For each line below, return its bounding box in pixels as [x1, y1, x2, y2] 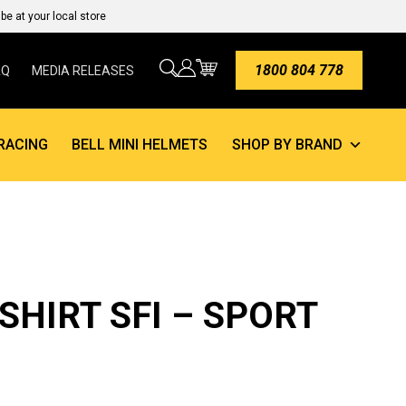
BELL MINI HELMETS [72, 136, 208, 153]
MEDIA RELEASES [32, 63, 134, 78]
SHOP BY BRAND [231, 136, 343, 153]
